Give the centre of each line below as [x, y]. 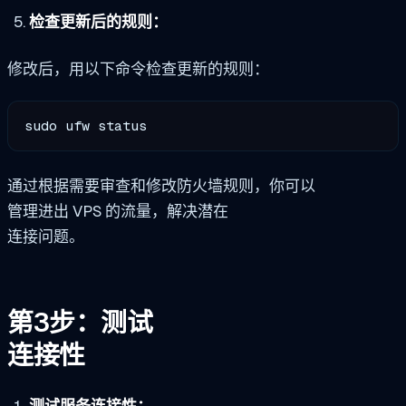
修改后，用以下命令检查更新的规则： [138, 68]
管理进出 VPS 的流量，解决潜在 [118, 211]
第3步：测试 [80, 323]
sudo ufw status [86, 126]
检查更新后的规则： [98, 22]
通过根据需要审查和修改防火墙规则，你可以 [161, 185]
